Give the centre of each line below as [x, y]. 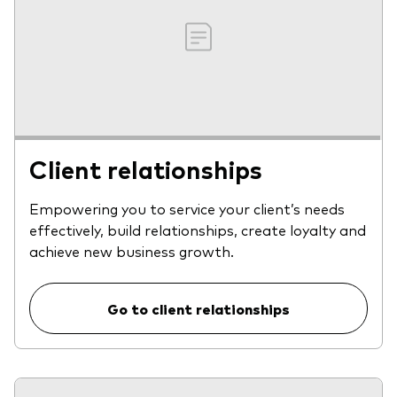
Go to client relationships [198, 308]
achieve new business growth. [132, 250]
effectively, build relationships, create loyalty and [198, 229]
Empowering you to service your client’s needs [187, 208]
